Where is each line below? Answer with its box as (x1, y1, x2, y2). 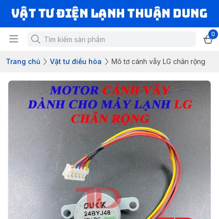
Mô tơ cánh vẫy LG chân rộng (111, 57, 205, 66)
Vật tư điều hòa (50, 57, 102, 66)
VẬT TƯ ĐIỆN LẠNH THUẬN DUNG (11, 6, 208, 21)
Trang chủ (6, 57, 40, 66)
